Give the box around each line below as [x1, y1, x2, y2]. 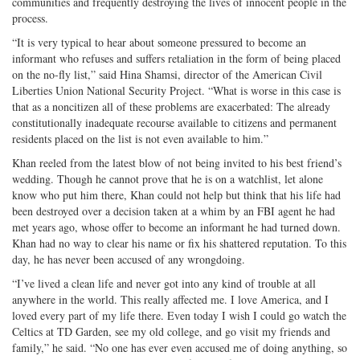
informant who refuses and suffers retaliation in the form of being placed [12, 50, 341, 66]
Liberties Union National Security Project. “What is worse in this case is [12, 82, 341, 98]
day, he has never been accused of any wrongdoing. [12, 251, 245, 267]
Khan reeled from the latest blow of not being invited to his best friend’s [12, 154, 342, 170]
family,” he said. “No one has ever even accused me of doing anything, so [12, 339, 347, 355]
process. [12, 10, 48, 26]
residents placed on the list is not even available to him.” [12, 130, 268, 146]
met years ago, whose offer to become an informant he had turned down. [12, 219, 341, 235]
